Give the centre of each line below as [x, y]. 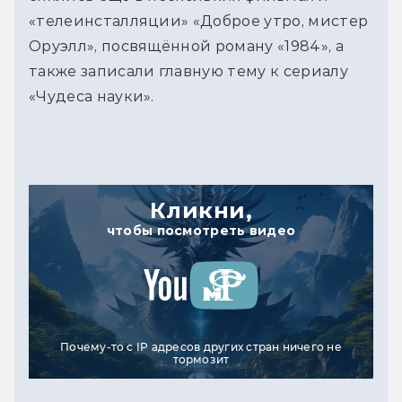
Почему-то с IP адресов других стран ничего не [201, 346]
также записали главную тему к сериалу [188, 71]
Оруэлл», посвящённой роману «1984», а [186, 46]
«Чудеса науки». [92, 96]
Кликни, [201, 210]
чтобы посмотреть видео [201, 230]
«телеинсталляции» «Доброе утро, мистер [199, 21]
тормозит [201, 359]
